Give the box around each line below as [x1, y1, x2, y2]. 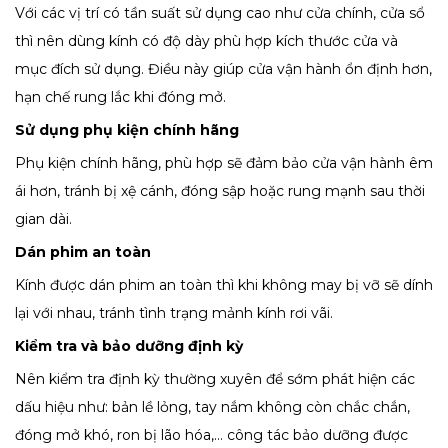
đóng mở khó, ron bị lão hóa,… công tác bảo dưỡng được [15, 426, 408, 445]
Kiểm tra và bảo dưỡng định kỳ [15, 337, 243, 356]
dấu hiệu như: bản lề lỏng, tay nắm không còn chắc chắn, [15, 398, 410, 417]
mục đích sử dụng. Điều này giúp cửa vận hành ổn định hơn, [15, 60, 432, 79]
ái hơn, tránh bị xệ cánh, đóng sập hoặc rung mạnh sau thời [15, 182, 425, 201]
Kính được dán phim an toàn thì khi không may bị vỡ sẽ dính [15, 276, 433, 295]
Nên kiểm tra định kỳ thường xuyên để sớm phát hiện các [15, 370, 415, 389]
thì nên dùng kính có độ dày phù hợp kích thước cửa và [15, 32, 398, 51]
